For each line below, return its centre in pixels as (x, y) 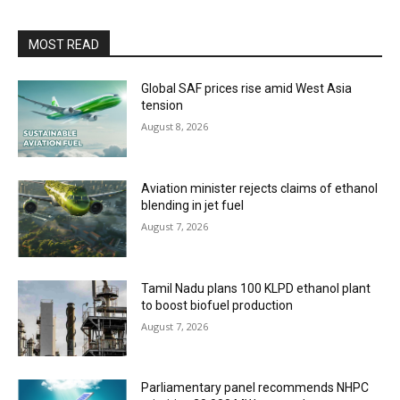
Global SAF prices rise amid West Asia (247, 89)
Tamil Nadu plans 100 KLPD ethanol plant (256, 288)
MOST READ (64, 45)
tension (162, 106)
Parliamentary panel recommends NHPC (255, 388)
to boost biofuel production (217, 305)
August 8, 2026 (175, 127)
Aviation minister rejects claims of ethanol (260, 188)
